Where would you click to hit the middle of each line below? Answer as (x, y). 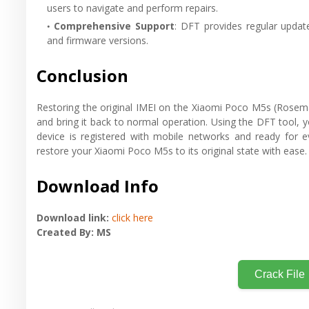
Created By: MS (74, 232)
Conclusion (82, 75)
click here (132, 217)
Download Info (98, 186)
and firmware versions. (98, 40)
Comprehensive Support (114, 26)
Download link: (74, 217)
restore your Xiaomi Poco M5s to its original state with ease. (172, 150)
